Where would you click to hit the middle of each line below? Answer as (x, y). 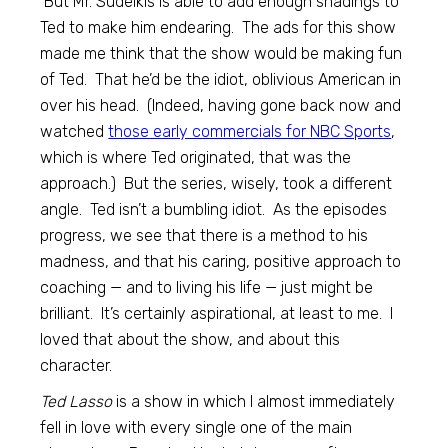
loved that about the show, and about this (190, 339)
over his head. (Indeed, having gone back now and (221, 105)
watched (74, 131)
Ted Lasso (76, 401)
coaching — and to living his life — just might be (207, 287)
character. (76, 365)
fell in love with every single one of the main (196, 427)
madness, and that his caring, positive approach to (221, 261)
